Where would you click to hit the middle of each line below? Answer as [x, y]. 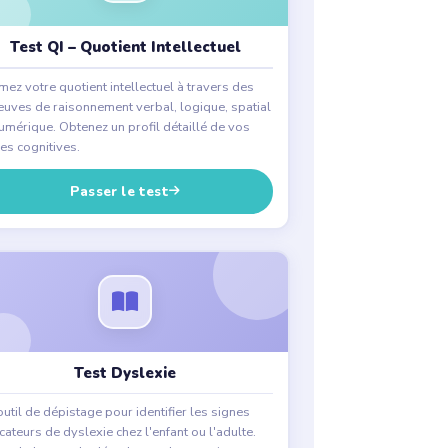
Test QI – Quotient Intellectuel [125, 47]
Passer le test [119, 191]
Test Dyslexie [125, 372]
